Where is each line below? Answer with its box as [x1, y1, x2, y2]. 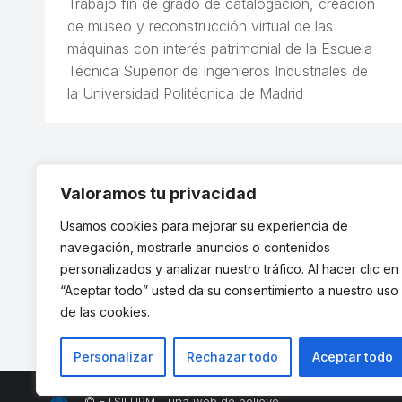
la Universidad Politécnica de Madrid [67, 84, 303, 103]
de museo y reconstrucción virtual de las [67, 17, 333, 36]
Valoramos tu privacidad [60, 184, 257, 203]
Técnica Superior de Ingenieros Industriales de [67, 62, 368, 81]
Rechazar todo [187, 349, 278, 364]
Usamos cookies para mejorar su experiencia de [60, 218, 348, 233]
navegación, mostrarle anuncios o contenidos [60, 240, 330, 255]
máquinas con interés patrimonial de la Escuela [67, 39, 372, 58]
